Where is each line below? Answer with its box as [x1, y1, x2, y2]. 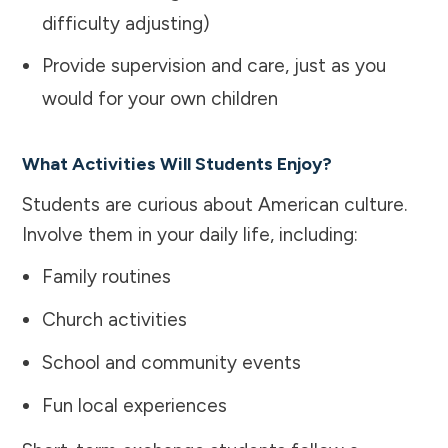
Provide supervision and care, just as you [42, 53, 386, 77]
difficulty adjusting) [42, 11, 210, 35]
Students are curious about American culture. [22, 192, 407, 216]
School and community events [42, 350, 301, 374]
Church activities [42, 307, 187, 331]
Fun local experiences [42, 393, 227, 417]
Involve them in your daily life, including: [22, 222, 358, 246]
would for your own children [42, 86, 278, 110]
